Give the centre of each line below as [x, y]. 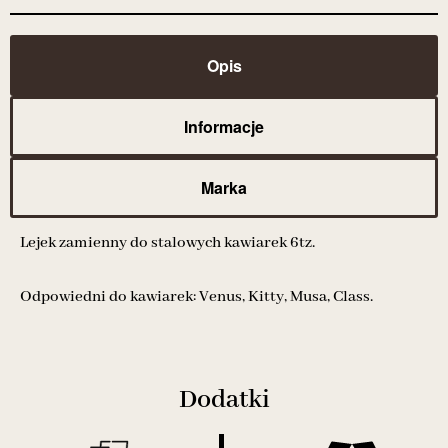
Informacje [224, 126]
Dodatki [224, 399]
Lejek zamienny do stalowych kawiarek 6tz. [167, 242]
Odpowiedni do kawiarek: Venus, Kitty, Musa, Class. [196, 296]
